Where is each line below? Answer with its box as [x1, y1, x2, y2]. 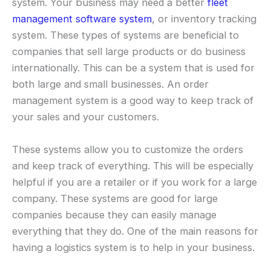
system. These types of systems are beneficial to [12, 29, 239, 42]
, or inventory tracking [152, 13, 256, 25]
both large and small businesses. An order [12, 78, 209, 91]
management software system [12, 13, 152, 25]
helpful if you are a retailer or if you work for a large [12, 175, 257, 188]
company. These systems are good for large [12, 192, 218, 204]
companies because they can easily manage [12, 208, 217, 221]
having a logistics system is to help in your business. [12, 241, 255, 253]
